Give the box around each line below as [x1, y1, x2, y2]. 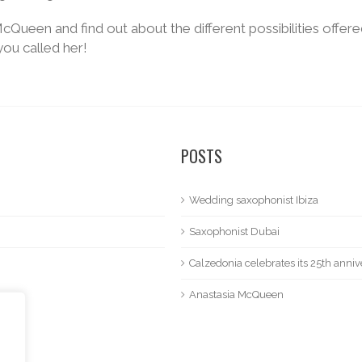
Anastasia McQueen [189, 288, 284, 301]
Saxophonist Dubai [189, 225, 280, 238]
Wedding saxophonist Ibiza [189, 193, 318, 206]
